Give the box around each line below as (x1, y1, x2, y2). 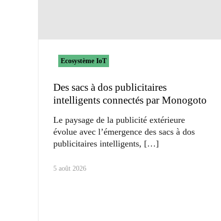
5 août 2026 (53, 164, 86, 172)
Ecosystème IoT (61, 57, 107, 65)
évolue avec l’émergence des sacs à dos (53, 126, 195, 137)
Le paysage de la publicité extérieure (53, 114, 185, 125)
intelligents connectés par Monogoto (53, 94, 207, 106)
